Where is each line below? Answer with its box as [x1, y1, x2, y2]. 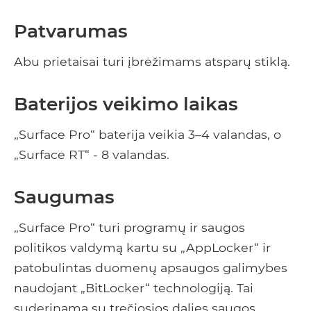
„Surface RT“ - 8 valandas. [14, 147, 169, 162]
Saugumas [14, 185, 115, 209]
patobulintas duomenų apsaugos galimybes [14, 260, 287, 276]
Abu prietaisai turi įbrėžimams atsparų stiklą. [14, 54, 290, 69]
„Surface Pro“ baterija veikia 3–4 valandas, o [14, 127, 281, 142]
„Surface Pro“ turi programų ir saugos [14, 220, 245, 235]
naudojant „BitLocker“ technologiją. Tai [14, 280, 253, 296]
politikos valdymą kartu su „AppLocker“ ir [14, 240, 271, 255]
